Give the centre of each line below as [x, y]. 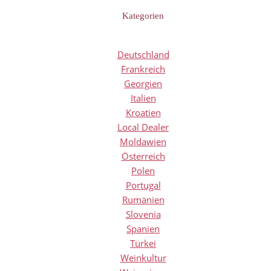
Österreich [143, 156]
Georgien [143, 83]
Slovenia [143, 214]
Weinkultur [143, 257]
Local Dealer [143, 127]
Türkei [143, 243]
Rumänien [143, 199]
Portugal [143, 185]
